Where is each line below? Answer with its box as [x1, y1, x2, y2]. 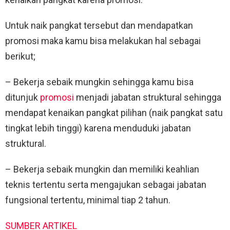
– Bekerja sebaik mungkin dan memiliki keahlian [5, 163, 199, 175]
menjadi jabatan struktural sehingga [74, 91, 221, 103]
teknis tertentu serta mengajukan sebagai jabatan [5, 179, 206, 190]
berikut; [5, 50, 35, 62]
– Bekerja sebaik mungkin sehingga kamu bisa [5, 76, 194, 87]
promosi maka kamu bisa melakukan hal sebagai [5, 35, 201, 46]
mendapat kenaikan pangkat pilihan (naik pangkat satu [5, 107, 223, 118]
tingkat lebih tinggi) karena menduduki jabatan [5, 122, 191, 133]
